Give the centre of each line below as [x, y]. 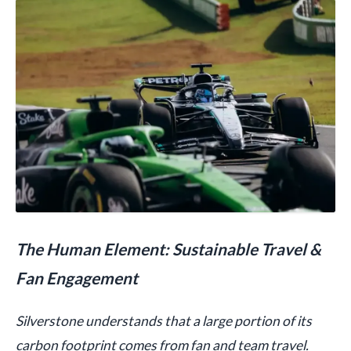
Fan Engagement [77, 278]
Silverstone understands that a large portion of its [164, 320]
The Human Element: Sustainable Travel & [168, 249]
